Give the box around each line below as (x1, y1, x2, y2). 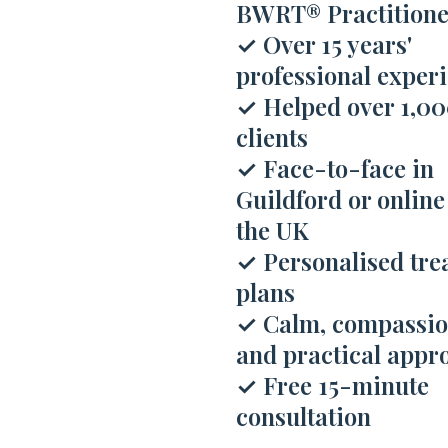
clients (236, 121, 308, 153)
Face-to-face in (263, 152, 434, 184)
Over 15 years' (263, 28, 412, 60)
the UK (236, 214, 309, 246)
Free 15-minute (263, 369, 429, 401)
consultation (236, 400, 371, 432)
